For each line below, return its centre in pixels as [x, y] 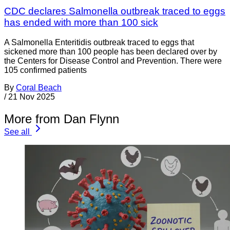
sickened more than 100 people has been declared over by [111, 51]
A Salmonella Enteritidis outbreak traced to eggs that [99, 42]
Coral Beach [39, 87]
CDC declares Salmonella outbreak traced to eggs [115, 11]
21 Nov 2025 [32, 97]
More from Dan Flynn [62, 119]
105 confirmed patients [45, 70]
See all [17, 131]
